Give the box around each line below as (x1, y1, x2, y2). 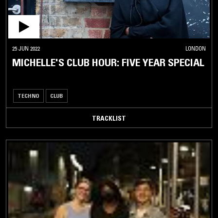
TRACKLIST (92, 114, 126, 123)
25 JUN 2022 (12, 45, 40, 53)
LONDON (185, 45, 206, 53)
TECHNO (18, 92, 39, 100)
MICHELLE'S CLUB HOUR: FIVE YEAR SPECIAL (12, 56, 204, 70)
